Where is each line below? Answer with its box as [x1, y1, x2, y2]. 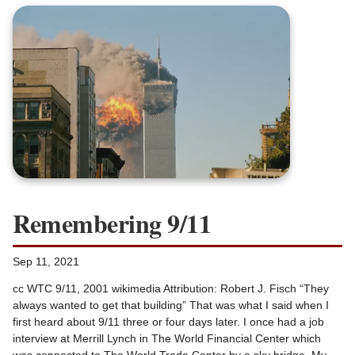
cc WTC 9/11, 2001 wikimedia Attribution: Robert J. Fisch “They [13, 282, 329, 296]
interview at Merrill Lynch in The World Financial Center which [13, 332, 321, 345]
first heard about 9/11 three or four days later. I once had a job [13, 315, 324, 329]
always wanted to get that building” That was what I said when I [13, 299, 329, 312]
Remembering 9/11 [13, 204, 211, 242]
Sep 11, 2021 [13, 255, 79, 269]
